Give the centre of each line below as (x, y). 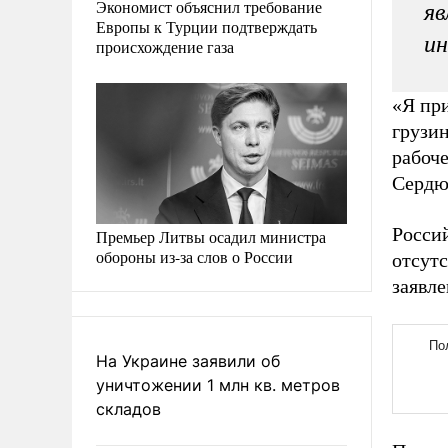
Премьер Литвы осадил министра (211, 236)
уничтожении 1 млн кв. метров (218, 384)
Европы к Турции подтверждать (206, 26)
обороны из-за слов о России (194, 256)
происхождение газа (165, 46)
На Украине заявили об (188, 360)
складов (128, 408)
